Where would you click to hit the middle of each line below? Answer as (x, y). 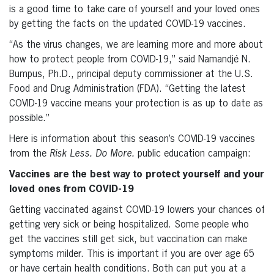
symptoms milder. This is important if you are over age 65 (132, 254)
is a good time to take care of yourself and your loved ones (135, 9)
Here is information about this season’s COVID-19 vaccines (132, 139)
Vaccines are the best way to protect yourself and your (137, 175)
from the (29, 154)
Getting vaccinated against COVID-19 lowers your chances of (137, 210)
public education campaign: (194, 154)
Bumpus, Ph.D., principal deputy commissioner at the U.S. (131, 74)
